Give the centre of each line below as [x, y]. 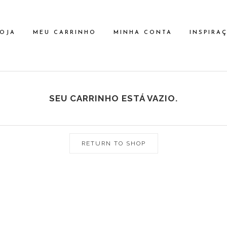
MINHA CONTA [143, 33]
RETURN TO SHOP [113, 143]
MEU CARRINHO [65, 33]
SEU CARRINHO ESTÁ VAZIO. [113, 98]
